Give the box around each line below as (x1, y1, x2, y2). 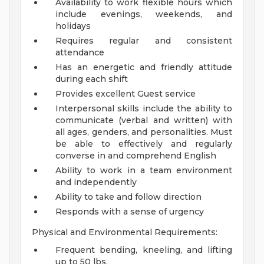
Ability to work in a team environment (55, 165, 232, 176)
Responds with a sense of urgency (55, 206, 204, 217)
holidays (55, 21, 91, 32)
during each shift (55, 74, 128, 85)
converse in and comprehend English (55, 150, 216, 161)
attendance (55, 47, 104, 58)
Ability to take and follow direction (55, 192, 202, 203)
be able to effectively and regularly (55, 138, 232, 150)
